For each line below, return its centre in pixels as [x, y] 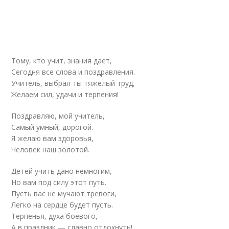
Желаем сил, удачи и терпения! [65, 94]
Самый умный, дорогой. [52, 127]
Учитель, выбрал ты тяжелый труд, [73, 83]
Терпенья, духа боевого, [55, 216]
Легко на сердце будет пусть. [62, 205]
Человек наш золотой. [51, 150]
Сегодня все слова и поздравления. [73, 72]
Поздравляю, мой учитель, [58, 116]
